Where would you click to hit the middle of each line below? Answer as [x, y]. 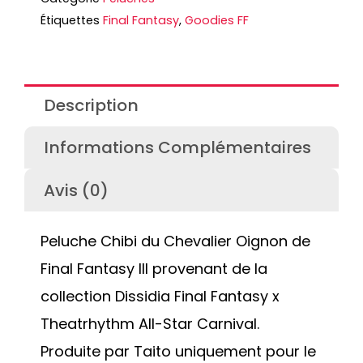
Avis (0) [77, 190]
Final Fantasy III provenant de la [154, 268]
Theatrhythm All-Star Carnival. [150, 323]
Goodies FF [217, 21]
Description [92, 106]
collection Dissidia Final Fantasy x [160, 296]
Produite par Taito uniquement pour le [178, 351]
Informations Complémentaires [178, 148]
